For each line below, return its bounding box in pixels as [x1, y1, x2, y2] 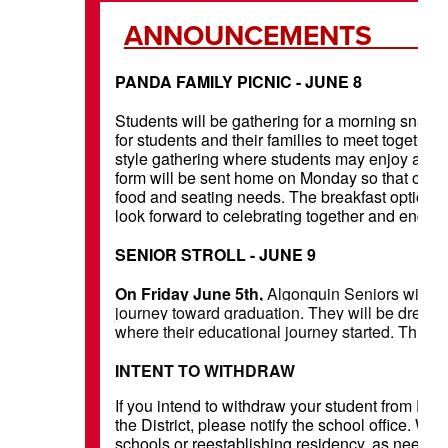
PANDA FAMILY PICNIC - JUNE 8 [114, 69, 362, 93]
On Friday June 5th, [114, 281, 267, 305]
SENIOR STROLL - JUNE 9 [114, 242, 316, 266]
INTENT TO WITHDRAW [114, 358, 295, 382]
